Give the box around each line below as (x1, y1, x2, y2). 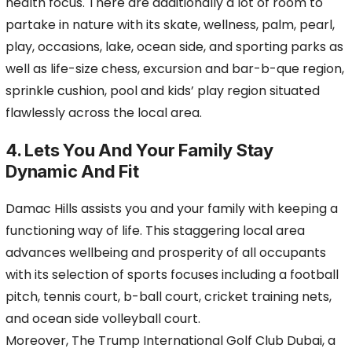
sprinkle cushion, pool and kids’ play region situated (5, 82, 320, 100)
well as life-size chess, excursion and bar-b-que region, (5, 60, 344, 78)
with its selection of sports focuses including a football (5, 266, 339, 284)
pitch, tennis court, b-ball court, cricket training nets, (5, 288, 332, 306)
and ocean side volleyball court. (5, 310, 200, 328)
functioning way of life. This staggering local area (5, 222, 305, 240)
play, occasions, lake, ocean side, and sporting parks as (5, 38, 343, 56)
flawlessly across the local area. (5, 104, 202, 122)
